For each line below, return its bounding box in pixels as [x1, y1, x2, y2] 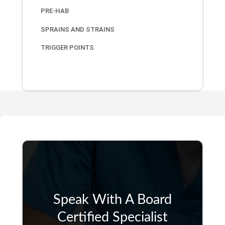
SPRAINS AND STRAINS [40, 25, 115, 33]
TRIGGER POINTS [40, 44, 94, 52]
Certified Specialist [57, 210, 168, 224]
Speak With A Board [53, 192, 172, 206]
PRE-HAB [40, 7, 69, 15]
